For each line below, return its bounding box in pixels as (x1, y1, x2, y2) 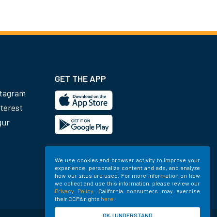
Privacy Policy (55, 187, 93, 194)
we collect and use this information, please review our (55, 180, 200, 186)
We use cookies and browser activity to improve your (55, 156, 200, 163)
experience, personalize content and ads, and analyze (55, 164, 200, 171)
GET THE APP (55, 73, 106, 84)
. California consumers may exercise (93, 187, 201, 194)
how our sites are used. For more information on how (55, 172, 200, 179)
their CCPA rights (55, 195, 101, 202)
